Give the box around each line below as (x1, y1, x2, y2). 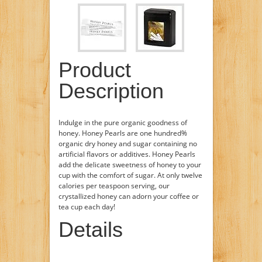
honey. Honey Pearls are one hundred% (58, 128, 187, 138)
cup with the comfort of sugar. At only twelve (58, 170, 202, 180)
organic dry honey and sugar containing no (58, 139, 197, 149)
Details (58, 218, 123, 242)
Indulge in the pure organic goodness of (58, 118, 187, 127)
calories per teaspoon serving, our (58, 181, 170, 191)
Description (58, 79, 164, 103)
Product (58, 58, 131, 82)
